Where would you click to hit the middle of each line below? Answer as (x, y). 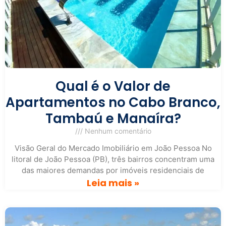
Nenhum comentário (117, 131)
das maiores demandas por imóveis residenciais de (113, 171)
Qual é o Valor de (113, 87)
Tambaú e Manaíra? (113, 119)
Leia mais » (113, 183)
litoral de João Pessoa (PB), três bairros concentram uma (113, 159)
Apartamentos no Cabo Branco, (113, 103)
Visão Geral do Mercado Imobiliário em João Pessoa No (113, 148)
